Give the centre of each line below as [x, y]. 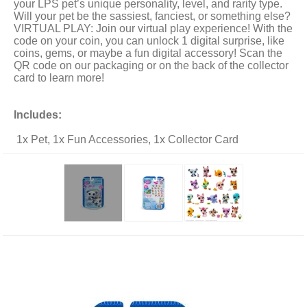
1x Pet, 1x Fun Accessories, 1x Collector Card [126, 139]
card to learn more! [59, 77]
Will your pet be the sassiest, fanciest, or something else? [152, 16]
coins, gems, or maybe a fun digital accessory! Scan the [148, 53]
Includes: [39, 114]
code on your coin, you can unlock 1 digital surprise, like [149, 40]
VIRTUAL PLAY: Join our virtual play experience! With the [153, 28]
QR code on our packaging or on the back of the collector [151, 65]
